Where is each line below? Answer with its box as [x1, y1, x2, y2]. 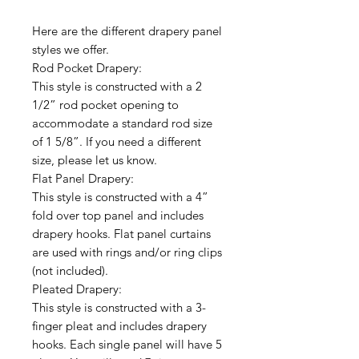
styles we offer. [32, 42, 109, 58]
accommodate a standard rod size [32, 115, 212, 131]
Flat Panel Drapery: [32, 171, 134, 187]
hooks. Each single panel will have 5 [32, 337, 222, 353]
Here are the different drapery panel [32, 23, 222, 39]
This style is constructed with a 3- [32, 300, 206, 316]
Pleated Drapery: [32, 281, 122, 297]
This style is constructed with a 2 [32, 79, 202, 95]
